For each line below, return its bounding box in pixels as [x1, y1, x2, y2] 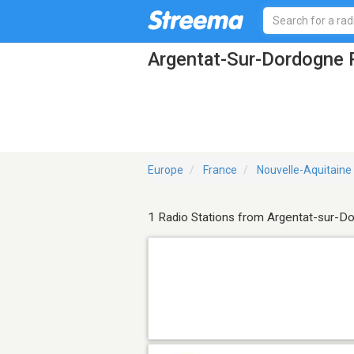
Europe [148, 164, 183, 177]
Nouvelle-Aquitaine [257, 164, 352, 177]
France [203, 164, 237, 177]
